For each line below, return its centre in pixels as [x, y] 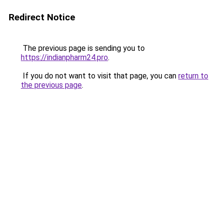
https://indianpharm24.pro [64, 57]
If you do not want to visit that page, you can [100, 76]
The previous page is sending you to [83, 48]
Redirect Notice [42, 17]
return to [193, 76]
